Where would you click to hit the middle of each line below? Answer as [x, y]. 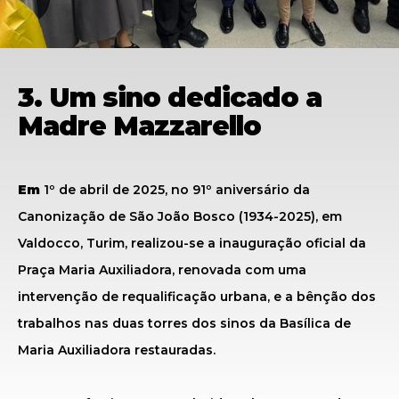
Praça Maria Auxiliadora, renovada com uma [162, 270]
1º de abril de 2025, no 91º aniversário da [177, 190]
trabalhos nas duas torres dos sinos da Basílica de [184, 323]
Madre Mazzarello [139, 126]
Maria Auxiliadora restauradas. [117, 350]
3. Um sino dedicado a [170, 98]
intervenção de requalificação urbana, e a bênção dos [197, 297]
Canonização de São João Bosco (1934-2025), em [180, 216]
